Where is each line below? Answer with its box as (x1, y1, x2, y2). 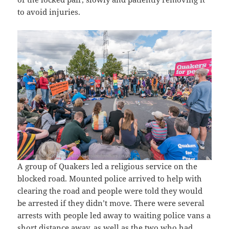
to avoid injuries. (17, 7, 81, 17)
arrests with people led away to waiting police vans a (17, 210, 211, 220)
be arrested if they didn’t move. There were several (17, 197, 205, 208)
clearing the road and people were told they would (17, 185, 203, 196)
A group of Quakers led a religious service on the (17, 161, 198, 171)
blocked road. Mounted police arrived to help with (17, 173, 202, 184)
